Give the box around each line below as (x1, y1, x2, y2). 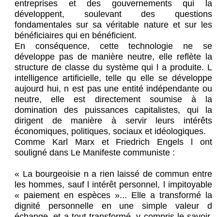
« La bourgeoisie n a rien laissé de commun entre (15, 169, 212, 179)
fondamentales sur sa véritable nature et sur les (15, 20, 212, 30)
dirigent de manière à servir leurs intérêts (15, 116, 212, 126)
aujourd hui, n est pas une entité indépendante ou (15, 84, 212, 94)
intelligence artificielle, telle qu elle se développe (15, 73, 212, 83)
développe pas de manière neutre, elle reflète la (15, 52, 212, 62)
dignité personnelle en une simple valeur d (15, 201, 212, 211)
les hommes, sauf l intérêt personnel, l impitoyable (15, 180, 212, 190)
